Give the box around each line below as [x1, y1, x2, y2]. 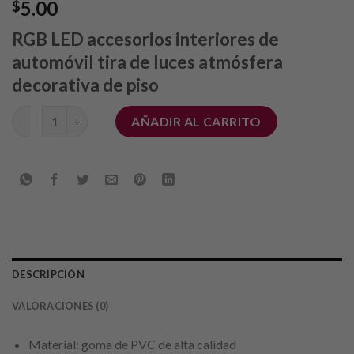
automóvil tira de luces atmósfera [12, 51, 283, 73]
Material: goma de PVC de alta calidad [28, 336, 236, 352]
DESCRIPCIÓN [12, 267, 85, 281]
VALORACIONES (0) [12, 299, 109, 312]
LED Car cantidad [11, 107, 104, 121]
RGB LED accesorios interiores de [12, 28, 279, 51]
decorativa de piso [12, 74, 159, 96]
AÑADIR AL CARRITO [131, 113, 262, 129]
